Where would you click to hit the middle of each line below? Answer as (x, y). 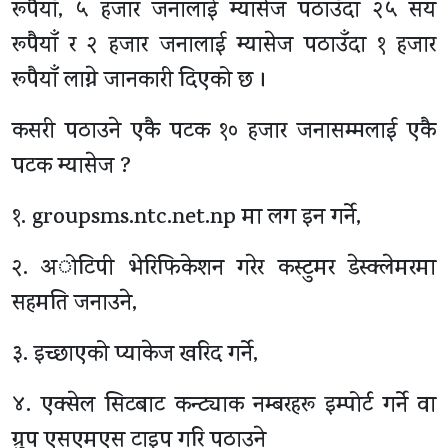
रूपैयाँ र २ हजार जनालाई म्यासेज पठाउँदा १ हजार (224, 47)
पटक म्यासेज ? (71, 168)
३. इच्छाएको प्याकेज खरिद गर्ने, (135, 356)
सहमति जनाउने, (74, 305)
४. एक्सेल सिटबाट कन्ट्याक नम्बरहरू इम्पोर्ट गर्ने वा (224, 407)
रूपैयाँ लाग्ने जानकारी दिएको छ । (139, 82)
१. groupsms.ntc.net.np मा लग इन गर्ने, (186, 219)
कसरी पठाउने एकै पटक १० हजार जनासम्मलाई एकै (224, 133)
